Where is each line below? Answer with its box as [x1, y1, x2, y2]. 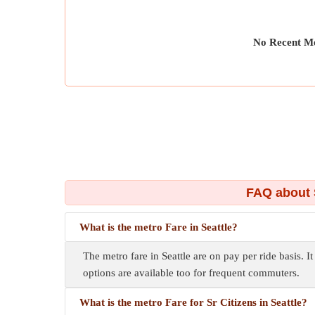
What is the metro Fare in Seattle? [79, 221, 238, 233]
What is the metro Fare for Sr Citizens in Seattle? [79, 297, 307, 308]
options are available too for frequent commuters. [83, 267, 300, 278]
